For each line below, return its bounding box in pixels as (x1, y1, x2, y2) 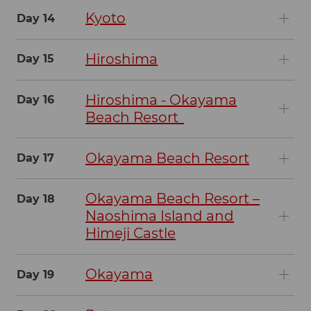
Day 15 (17, 52, 54, 66)
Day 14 (17, 11, 55, 25)
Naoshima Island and (85, 208, 235, 225)
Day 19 (17, 267, 54, 281)
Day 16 (17, 93, 54, 107)
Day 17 (17, 151, 54, 165)
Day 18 (17, 192, 55, 205)
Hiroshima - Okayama (85, 91, 237, 108)
